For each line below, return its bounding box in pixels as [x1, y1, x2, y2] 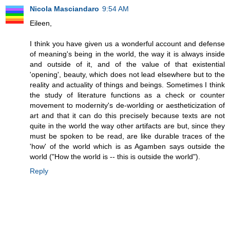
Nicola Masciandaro [30, 5, 99, 13]
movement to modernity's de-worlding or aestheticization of [30, 101, 225, 110]
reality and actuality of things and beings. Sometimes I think [30, 81, 225, 89]
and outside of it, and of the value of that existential [30, 60, 225, 69]
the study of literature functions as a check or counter [30, 91, 225, 100]
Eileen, [30, 19, 52, 28]
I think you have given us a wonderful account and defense [30, 40, 225, 48]
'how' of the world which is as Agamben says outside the [30, 142, 225, 151]
